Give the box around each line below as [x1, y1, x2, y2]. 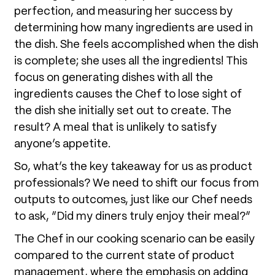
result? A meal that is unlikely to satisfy [14, 122, 217, 133]
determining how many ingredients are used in [14, 22, 253, 34]
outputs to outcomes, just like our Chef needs [14, 194, 252, 206]
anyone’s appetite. [14, 138, 110, 150]
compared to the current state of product [14, 250, 234, 261]
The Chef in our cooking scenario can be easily [14, 233, 255, 245]
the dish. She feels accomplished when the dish [14, 39, 258, 50]
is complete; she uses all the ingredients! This [14, 55, 247, 67]
